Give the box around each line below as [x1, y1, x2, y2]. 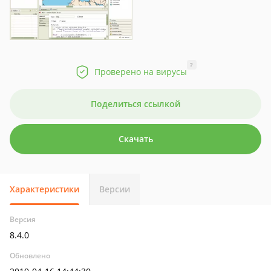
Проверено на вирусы [94, 66, 187, 77]
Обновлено [10, 250, 50, 261]
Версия [10, 214, 36, 224]
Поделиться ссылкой [91, 98, 180, 109]
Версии [99, 183, 130, 195]
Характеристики [10, 183, 79, 195]
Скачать [118, 133, 153, 145]
